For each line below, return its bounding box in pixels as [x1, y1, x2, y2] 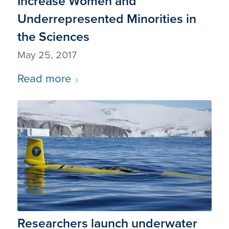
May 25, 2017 [17, 47, 77, 62]
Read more [17, 70, 71, 87]
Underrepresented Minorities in [17, 9, 196, 28]
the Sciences [17, 27, 89, 46]
